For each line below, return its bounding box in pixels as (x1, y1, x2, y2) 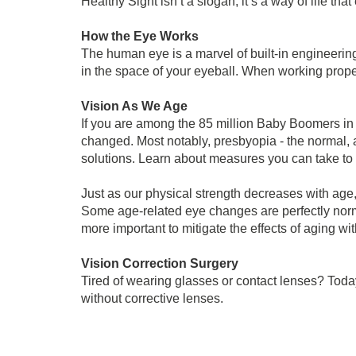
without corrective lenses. (81, 292, 223, 305)
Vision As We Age (81, 99, 188, 113)
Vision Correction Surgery (81, 257, 238, 270)
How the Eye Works (81, 29, 199, 43)
